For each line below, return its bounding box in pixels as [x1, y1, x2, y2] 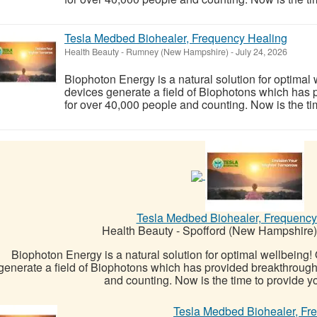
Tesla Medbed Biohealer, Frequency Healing [64, 29, 287, 46]
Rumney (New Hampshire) [126, 45, 229, 58]
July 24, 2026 [234, 45, 287, 58]
